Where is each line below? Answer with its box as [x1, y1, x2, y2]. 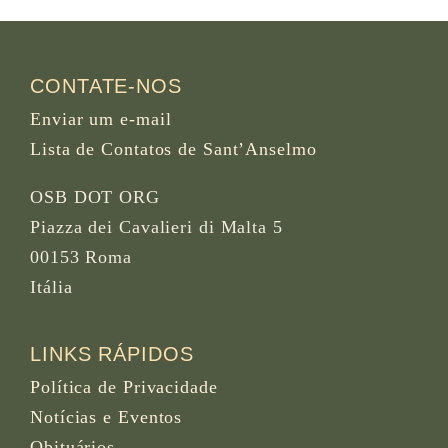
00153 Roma [30, 246, 132, 267]
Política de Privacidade [30, 377, 218, 398]
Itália [30, 276, 73, 297]
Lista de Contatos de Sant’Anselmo [30, 138, 317, 159]
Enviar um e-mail [30, 108, 172, 129]
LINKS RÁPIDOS [30, 343, 194, 366]
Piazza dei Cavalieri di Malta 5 [30, 216, 283, 237]
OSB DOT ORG [30, 186, 160, 207]
